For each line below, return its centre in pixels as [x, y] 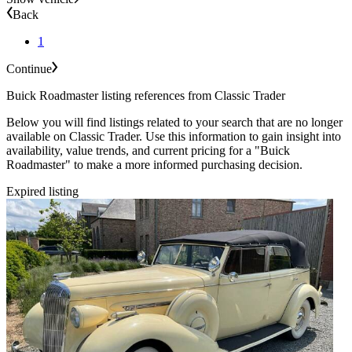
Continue [29, 68]
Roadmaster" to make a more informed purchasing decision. [154, 164]
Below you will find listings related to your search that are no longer [174, 122]
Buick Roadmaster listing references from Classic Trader [146, 95]
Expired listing [42, 191]
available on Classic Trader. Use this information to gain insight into [174, 136]
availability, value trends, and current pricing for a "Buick [148, 150]
